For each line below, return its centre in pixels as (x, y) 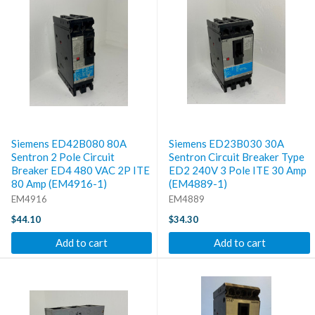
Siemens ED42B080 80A (69, 143)
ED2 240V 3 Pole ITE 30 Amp (238, 170)
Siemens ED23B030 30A (226, 143)
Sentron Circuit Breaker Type (237, 156)
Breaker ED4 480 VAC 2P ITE (81, 170)
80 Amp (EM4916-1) (59, 183)
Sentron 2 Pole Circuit (63, 156)
